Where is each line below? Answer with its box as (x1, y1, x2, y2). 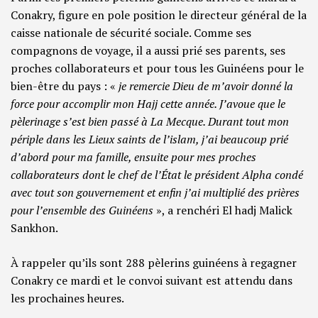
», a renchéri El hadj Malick (153, 202, 292, 219)
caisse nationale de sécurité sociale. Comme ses (11, 25, 251, 41)
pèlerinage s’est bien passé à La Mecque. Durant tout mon (11, 114, 289, 130)
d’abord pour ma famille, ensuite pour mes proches (11, 149, 256, 165)
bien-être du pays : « (11, 78, 119, 94)
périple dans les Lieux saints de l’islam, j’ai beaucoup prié (11, 131, 288, 148)
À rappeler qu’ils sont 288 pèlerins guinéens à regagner (11, 255, 297, 271)
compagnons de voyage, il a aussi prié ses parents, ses (11, 43, 285, 59)
